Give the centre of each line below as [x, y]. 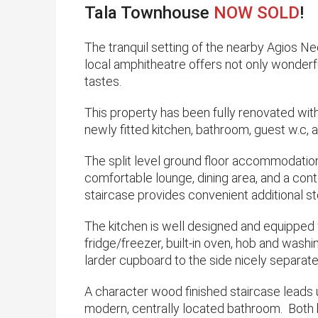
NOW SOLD [257, 13]
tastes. [103, 82]
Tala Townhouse [149, 13]
